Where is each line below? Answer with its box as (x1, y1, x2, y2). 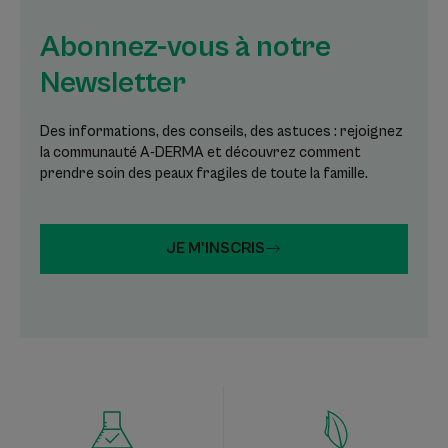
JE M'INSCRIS (166, 239, 265, 258)
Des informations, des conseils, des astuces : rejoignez (40, 122, 403, 140)
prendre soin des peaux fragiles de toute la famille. (40, 164, 368, 182)
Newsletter (40, 65, 186, 100)
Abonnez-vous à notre (40, 29, 331, 64)
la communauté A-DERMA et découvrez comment (40, 143, 361, 161)
